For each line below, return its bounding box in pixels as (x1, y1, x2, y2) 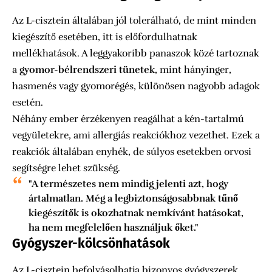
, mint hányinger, (155, 63, 231, 76)
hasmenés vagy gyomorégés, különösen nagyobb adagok (12, 80, 260, 92)
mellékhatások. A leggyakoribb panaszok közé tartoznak (12, 47, 259, 59)
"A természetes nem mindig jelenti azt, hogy (29, 177, 228, 190)
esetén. (12, 96, 43, 109)
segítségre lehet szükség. (12, 161, 120, 174)
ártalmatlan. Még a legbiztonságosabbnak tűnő (29, 192, 238, 205)
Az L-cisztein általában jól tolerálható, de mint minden (12, 14, 256, 27)
